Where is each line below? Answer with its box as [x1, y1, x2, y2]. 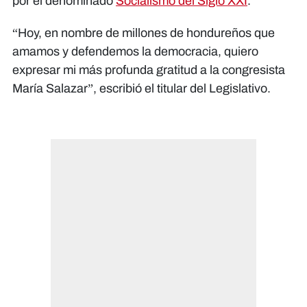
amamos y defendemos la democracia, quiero [12, 44, 258, 58]
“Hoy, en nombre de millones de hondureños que [12, 25, 275, 40]
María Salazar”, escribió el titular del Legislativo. [12, 81, 271, 95]
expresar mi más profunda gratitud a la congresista [12, 62, 285, 77]
